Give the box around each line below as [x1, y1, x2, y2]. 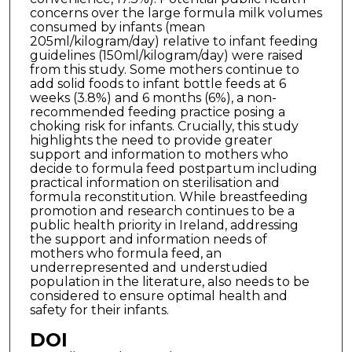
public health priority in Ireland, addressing [29, 218, 299, 233]
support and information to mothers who [29, 147, 288, 163]
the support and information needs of [29, 232, 267, 247]
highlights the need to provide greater [29, 133, 273, 148]
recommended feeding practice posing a [29, 104, 285, 120]
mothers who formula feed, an [29, 246, 222, 262]
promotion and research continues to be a [29, 203, 295, 219]
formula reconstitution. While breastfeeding [29, 189, 308, 205]
